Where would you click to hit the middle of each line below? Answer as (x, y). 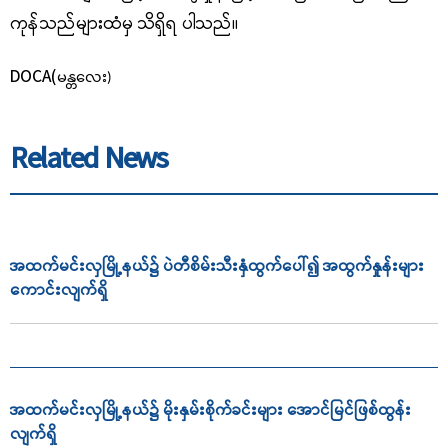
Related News (88, 160)
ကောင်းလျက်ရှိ (59, 291)
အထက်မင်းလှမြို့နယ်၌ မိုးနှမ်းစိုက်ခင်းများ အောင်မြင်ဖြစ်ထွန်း (210, 411)
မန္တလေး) (84, 79)
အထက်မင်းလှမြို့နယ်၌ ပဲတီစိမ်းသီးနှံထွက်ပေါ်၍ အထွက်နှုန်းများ (217, 267)
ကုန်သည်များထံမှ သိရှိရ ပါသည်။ (124, 25)
